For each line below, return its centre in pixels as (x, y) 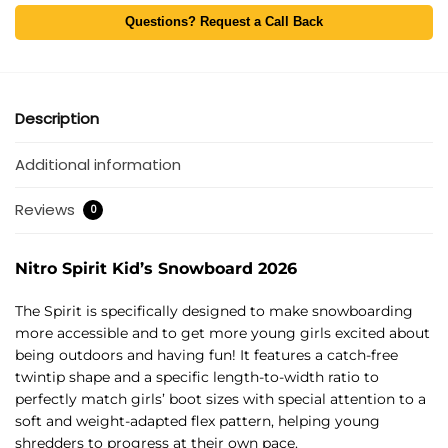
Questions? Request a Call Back (224, 22)
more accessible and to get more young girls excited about (222, 332)
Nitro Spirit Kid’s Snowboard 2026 (156, 269)
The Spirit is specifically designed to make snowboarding (214, 310)
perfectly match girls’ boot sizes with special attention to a (220, 398)
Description (57, 119)
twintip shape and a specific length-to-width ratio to (197, 376)
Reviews (47, 210)
